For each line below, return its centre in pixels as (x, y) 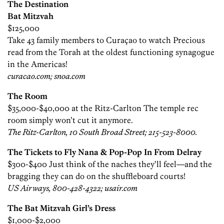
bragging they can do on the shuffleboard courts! (96, 176)
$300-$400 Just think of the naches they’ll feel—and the (110, 164)
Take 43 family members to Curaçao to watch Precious (106, 40)
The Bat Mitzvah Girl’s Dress (61, 208)
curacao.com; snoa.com (46, 76)
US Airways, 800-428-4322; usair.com (72, 188)
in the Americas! (37, 64)
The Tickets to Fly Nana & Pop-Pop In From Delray (104, 152)
